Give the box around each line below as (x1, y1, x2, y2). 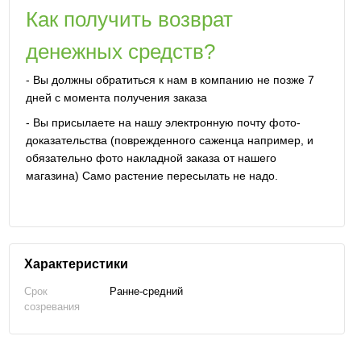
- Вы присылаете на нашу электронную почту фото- (25, 116, 301, 130)
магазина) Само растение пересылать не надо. (25, 169, 278, 183)
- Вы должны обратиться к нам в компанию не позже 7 (25, 73, 314, 86)
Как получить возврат (25, 6, 233, 31)
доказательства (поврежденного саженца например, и (25, 134, 313, 147)
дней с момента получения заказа (25, 90, 207, 104)
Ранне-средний (109, 284, 183, 297)
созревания (23, 300, 80, 313)
